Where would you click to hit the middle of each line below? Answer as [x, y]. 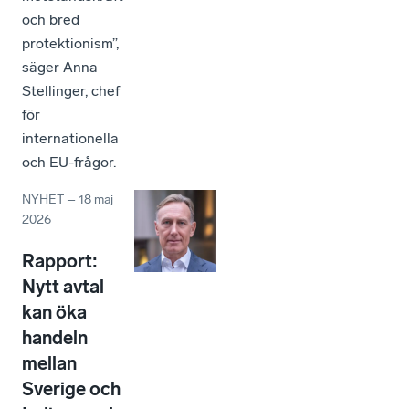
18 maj [96, 199]
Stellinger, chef [71, 90]
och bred [51, 19]
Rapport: [60, 261]
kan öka [54, 312]
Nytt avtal [63, 286]
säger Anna [60, 67]
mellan [49, 363]
